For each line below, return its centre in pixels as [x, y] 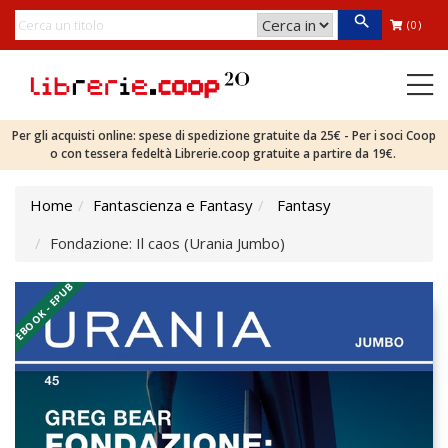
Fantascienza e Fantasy [173, 205]
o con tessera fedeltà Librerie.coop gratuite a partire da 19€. [224, 153]
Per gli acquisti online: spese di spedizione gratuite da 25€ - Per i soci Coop [224, 135]
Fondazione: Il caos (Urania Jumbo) [167, 243]
